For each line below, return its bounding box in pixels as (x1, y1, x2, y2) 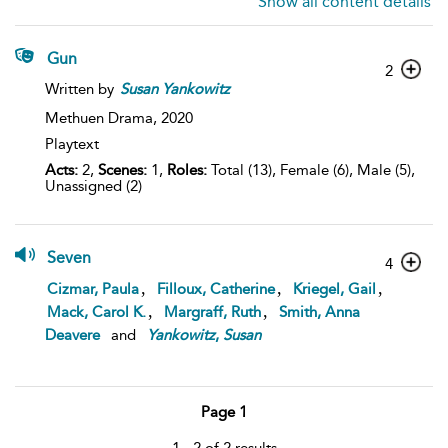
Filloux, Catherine (157, 280, 275, 298)
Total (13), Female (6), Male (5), (207, 161, 415, 179)
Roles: (167, 161, 207, 179)
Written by (45, 80, 118, 98)
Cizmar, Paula (47, 280, 139, 298)
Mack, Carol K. (47, 303, 146, 321)
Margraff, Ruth (164, 303, 261, 321)
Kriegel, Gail (293, 280, 376, 298)
